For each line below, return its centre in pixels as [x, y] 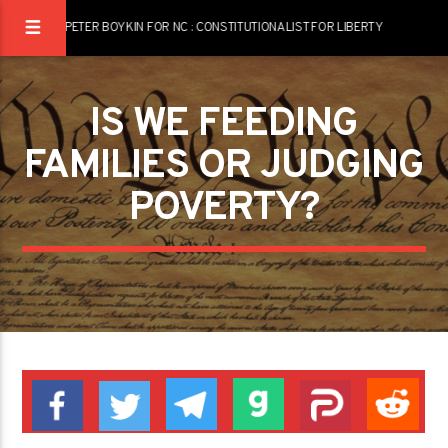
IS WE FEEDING [224, 125]
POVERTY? [224, 209]
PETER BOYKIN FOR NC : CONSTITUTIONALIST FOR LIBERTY [224, 28]
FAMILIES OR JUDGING [224, 167]
